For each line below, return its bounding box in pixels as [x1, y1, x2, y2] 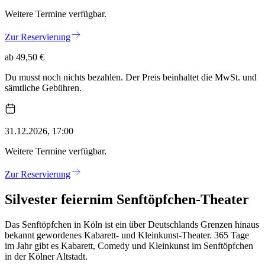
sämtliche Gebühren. [5, 82, 82, 93]
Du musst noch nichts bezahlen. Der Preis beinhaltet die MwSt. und [5, 72, 257, 82]
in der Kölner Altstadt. [5, 251, 88, 261]
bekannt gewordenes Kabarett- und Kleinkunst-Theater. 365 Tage [5, 230, 249, 240]
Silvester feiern [5, 192, 97, 208]
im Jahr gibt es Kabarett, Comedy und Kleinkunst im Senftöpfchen [5, 240, 253, 251]
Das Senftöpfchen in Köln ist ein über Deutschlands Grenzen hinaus [5, 219, 259, 230]
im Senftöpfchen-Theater [97, 192, 249, 208]
